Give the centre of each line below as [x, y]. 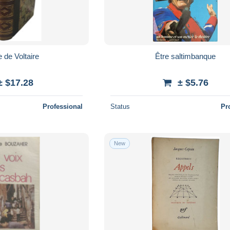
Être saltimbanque [186, 56]
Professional [63, 106]
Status [120, 106]
